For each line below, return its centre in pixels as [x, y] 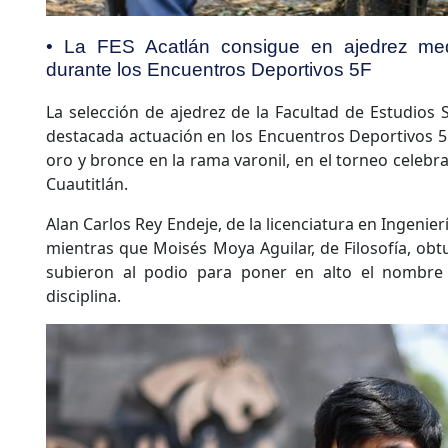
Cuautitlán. [87, 184]
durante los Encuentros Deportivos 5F [209, 69]
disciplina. [83, 296]
